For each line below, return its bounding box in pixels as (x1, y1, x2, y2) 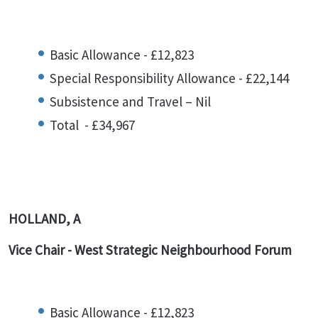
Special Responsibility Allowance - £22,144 (50, 70, 289, 87)
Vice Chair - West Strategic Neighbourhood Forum (9, 241, 292, 258)
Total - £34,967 (50, 116, 135, 133)
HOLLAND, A (9, 210, 80, 227)
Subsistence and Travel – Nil (50, 93, 211, 110)
